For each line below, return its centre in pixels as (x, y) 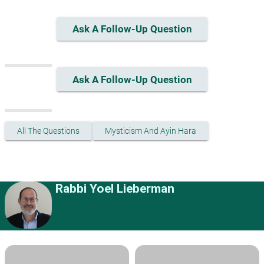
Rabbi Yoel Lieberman (115, 189)
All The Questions (49, 131)
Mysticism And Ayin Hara (150, 131)
